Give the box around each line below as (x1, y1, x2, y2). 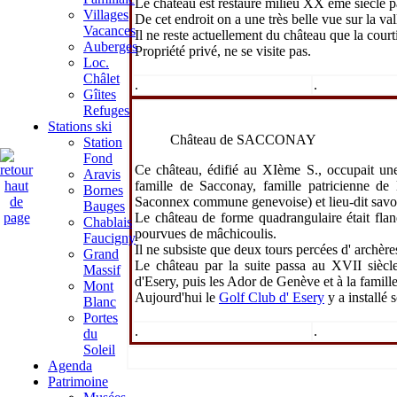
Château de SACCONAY (170, 132, 316, 147)
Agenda (48, 358, 92, 373)
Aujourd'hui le (135, 290, 219, 305)
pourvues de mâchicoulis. (135, 226, 276, 241)
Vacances (83, 23, 136, 38)
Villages (83, 7, 128, 22)
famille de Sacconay (135, 178, 253, 193)
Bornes (83, 183, 123, 198)
